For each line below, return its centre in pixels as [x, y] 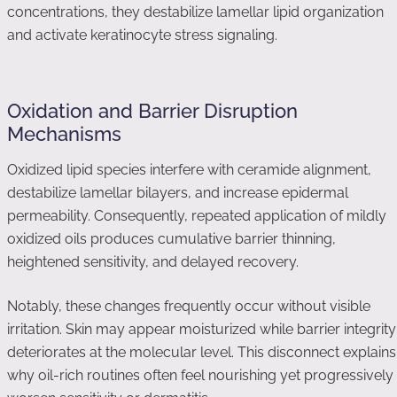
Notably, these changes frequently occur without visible [189, 306]
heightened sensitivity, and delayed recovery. [153, 262]
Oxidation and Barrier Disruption [152, 111]
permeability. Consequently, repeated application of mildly [197, 216]
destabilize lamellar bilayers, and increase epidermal [178, 193]
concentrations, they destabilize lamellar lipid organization [195, 12]
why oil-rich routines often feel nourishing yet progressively [200, 375]
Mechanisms [64, 134]
